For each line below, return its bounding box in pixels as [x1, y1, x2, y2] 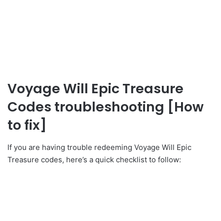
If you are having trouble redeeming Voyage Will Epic [7, 142, 191, 152]
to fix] [7, 116, 47, 135]
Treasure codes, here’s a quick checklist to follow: [7, 154, 181, 164]
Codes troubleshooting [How [7, 98, 204, 116]
